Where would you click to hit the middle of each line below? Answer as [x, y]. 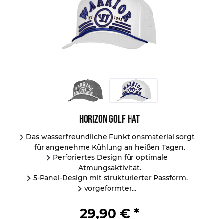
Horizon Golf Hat [110, 119]
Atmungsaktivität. [110, 168]
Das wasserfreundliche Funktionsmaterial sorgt [110, 137]
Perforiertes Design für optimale [110, 158]
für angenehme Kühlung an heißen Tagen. [110, 147]
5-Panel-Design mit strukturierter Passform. [110, 178]
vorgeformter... [110, 188]
